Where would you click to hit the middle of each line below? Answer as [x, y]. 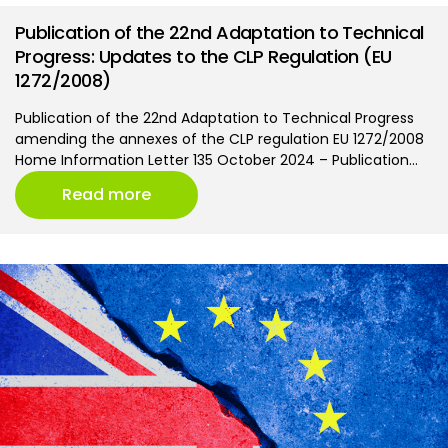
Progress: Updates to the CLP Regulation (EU [203, 56]
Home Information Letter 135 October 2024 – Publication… [216, 159]
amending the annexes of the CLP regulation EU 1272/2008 [219, 138]
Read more [106, 194]
